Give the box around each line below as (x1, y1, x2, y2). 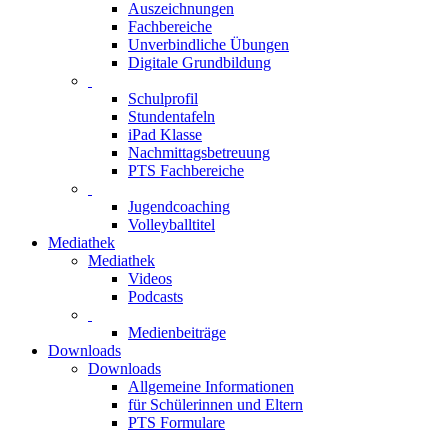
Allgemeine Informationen (128, 378, 294, 395)
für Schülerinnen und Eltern (128, 396, 303, 413)
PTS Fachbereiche (128, 162, 244, 179)
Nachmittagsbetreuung (128, 144, 270, 161)
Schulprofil (128, 90, 198, 107)
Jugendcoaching (128, 198, 230, 215)
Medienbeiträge (128, 324, 226, 341)
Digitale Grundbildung (128, 54, 271, 71)
